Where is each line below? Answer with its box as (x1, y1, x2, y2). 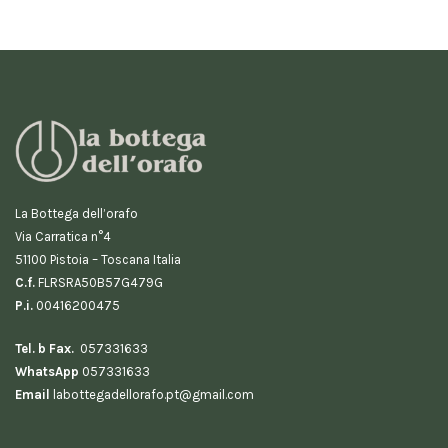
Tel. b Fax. (15, 340, 74, 356)
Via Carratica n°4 (15, 228, 111, 244)
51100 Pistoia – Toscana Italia (15, 251, 181, 267)
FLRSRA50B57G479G (35, 274, 163, 290)
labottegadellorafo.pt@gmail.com (50, 386, 254, 402)
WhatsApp (15, 363, 79, 379)
